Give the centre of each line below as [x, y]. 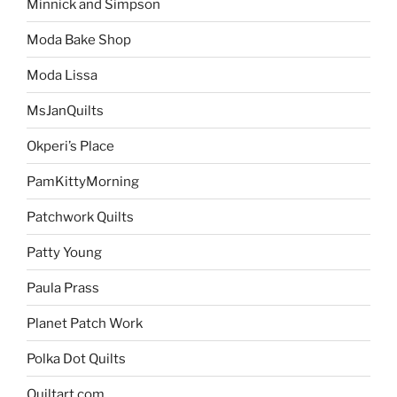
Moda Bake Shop [79, 39]
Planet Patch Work [85, 323]
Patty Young [64, 252]
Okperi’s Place [70, 146]
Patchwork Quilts [80, 217]
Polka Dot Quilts [76, 358]
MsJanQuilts [65, 110]
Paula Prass [63, 288]
